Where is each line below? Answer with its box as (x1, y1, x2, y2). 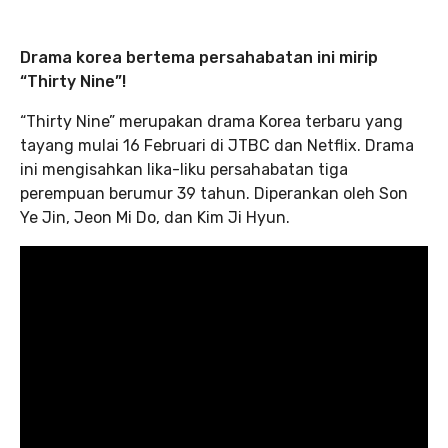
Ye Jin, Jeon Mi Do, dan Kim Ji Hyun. (20, 208, 290, 227)
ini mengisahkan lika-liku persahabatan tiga (20, 160, 348, 179)
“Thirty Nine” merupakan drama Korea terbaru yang (20, 112, 403, 131)
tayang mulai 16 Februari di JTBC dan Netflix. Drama (20, 136, 414, 155)
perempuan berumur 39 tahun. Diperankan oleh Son (20, 184, 408, 203)
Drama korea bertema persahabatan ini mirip (20, 48, 378, 67)
